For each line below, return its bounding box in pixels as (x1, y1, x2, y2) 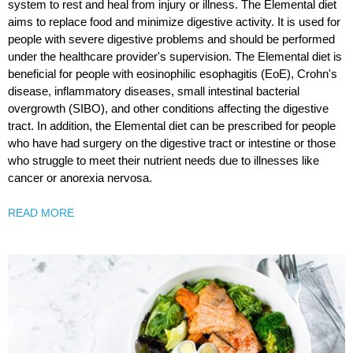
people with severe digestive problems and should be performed (8, 32, 335, 46)
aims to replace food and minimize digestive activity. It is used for (8, 14, 340, 28)
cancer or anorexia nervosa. (8, 170, 152, 184)
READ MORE (8, 206, 74, 219)
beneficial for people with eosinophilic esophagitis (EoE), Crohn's (8, 66, 337, 80)
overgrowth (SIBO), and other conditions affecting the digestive (8, 101, 329, 115)
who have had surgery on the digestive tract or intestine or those (8, 136, 336, 150)
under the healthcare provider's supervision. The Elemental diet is (8, 49, 342, 63)
